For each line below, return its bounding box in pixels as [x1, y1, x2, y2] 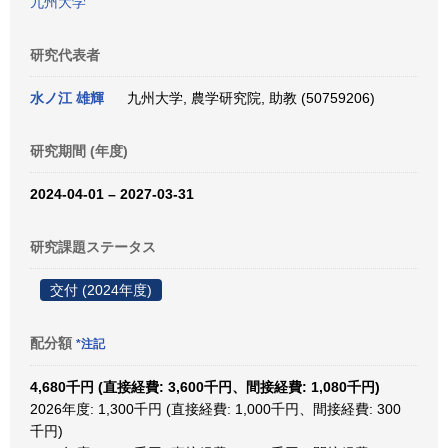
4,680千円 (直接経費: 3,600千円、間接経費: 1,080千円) [30, 379, 380, 395]
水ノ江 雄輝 [30, 90, 104, 106]
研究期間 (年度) [30, 143, 128, 159]
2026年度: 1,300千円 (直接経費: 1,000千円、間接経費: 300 [30, 401, 401, 417]
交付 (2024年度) [50, 282, 152, 298]
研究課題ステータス [30, 239, 156, 255]
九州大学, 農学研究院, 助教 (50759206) [119, 90, 375, 106]
